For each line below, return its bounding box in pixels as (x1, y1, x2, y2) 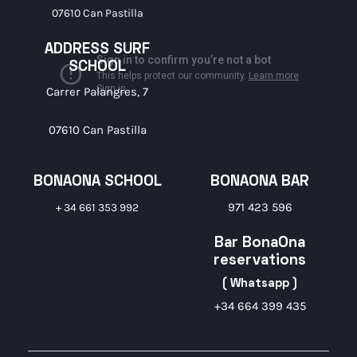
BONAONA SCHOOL (33, 175, 162, 190)
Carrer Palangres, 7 (46, 84, 148, 100)
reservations (214, 254, 306, 269)
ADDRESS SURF (45, 42, 150, 57)
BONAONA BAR (210, 175, 309, 190)
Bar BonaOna (214, 237, 305, 251)
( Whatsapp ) (222, 277, 298, 289)
